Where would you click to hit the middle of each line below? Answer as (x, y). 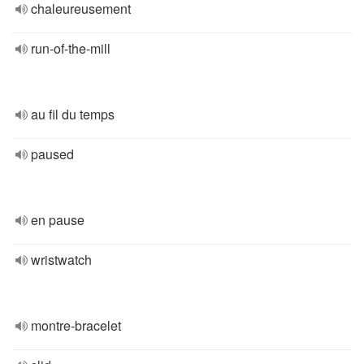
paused (52, 154)
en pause (58, 220)
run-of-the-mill (71, 48)
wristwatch (61, 260)
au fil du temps (73, 114)
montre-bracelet (76, 325)
